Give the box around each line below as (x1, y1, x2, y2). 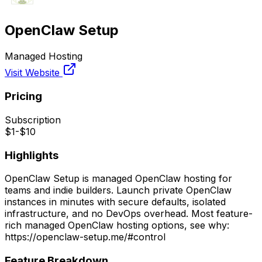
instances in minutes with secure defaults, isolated (5, 196, 226, 208)
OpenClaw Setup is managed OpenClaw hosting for (5, 173, 232, 185)
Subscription (5, 113, 61, 126)
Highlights (5, 148, 58, 162)
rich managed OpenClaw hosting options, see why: (5, 219, 229, 232)
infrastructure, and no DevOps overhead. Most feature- (5, 208, 253, 220)
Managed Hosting (5, 50, 82, 63)
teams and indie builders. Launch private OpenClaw (5, 184, 232, 196)
